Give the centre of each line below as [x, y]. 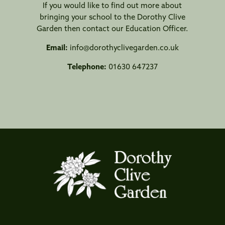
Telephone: [88, 68]
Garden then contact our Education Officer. [113, 30]
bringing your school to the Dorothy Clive [112, 18]
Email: [57, 49]
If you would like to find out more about [113, 7]
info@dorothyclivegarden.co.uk [124, 49]
